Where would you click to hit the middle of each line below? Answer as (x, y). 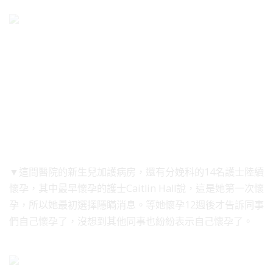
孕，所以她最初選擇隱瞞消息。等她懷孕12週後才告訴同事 (136, 204)
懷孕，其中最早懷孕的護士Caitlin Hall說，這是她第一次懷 (136, 188)
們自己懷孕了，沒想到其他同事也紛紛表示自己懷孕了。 (131, 221)
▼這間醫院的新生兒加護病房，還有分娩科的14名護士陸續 (136, 172)
